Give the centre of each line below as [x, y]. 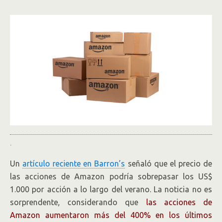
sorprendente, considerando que [78, 202]
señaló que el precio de [169, 164]
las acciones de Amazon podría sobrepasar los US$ [111, 177]
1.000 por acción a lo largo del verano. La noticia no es [111, 190]
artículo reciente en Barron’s [74, 164]
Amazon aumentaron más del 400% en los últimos [111, 215]
